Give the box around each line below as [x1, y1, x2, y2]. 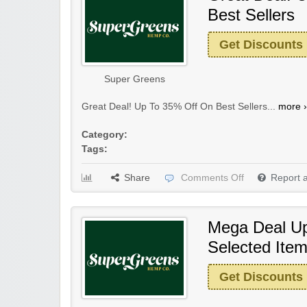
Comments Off [181, 173, 244, 184]
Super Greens [103, 74, 165, 85]
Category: [82, 130, 127, 140]
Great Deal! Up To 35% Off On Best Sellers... [82, 101, 278, 112]
